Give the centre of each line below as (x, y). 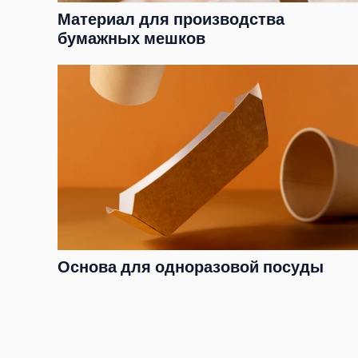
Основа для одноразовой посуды (191, 268)
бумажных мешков (131, 39)
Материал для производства (171, 20)
